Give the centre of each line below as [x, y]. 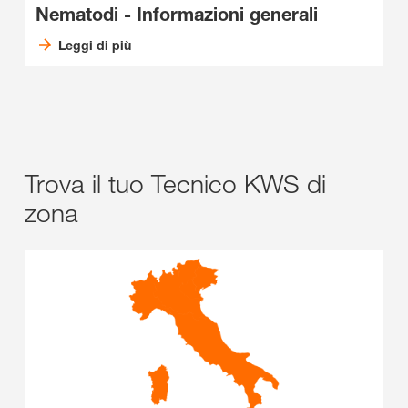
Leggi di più [94, 45]
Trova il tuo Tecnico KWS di [175, 183]
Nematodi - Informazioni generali [177, 14]
